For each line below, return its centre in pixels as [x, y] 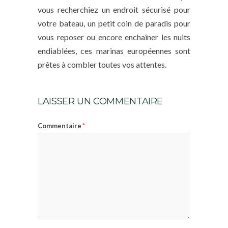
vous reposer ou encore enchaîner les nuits [114, 37]
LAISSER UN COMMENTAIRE [101, 101]
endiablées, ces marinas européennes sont [114, 50]
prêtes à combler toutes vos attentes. [102, 64]
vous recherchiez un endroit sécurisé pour [114, 9]
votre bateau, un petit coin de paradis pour [114, 23]
